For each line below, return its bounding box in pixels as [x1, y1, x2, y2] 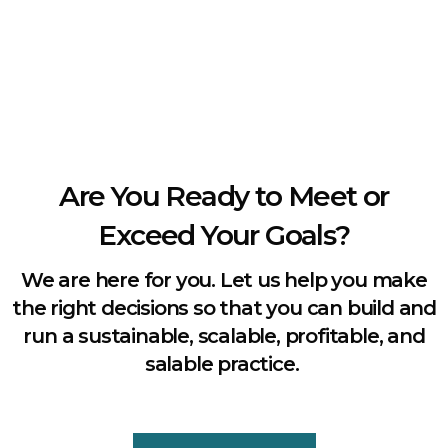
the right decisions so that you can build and [12, 295, 436, 320]
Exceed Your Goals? [98, 217, 350, 252]
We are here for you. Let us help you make [21, 267, 427, 292]
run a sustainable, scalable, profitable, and [23, 323, 425, 348]
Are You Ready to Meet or [59, 178, 389, 213]
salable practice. [144, 351, 304, 376]
